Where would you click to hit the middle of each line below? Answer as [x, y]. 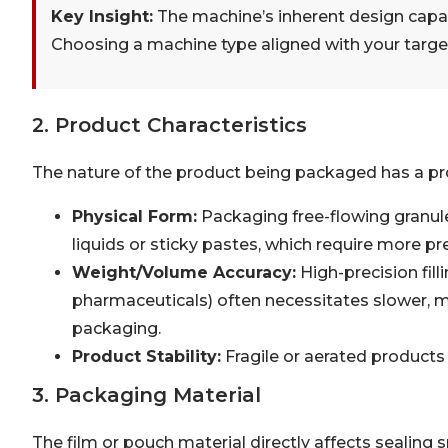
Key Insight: [102, 17]
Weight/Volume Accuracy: [184, 273]
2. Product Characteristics [169, 124]
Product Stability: [146, 357]
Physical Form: [134, 217]
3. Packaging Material [146, 395]
